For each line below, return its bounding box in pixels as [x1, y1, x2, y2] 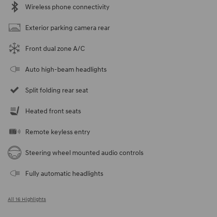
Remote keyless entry [25, 127, 90, 136]
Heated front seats [25, 107, 81, 115]
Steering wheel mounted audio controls [25, 148, 143, 157]
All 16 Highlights [8, 196, 46, 202]
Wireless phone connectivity [25, 2, 109, 11]
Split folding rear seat [25, 86, 88, 94]
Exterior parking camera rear [25, 23, 110, 32]
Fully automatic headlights [25, 169, 103, 178]
